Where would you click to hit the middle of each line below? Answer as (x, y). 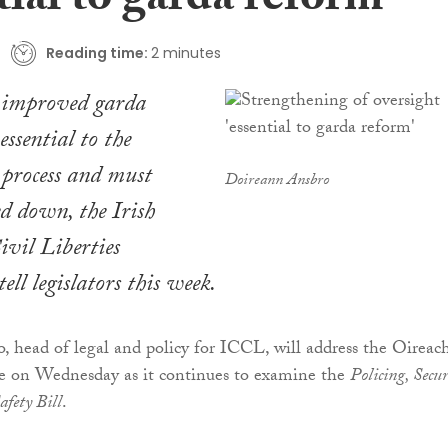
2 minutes (185, 52)
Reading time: (96, 52)
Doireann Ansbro (276, 182)
